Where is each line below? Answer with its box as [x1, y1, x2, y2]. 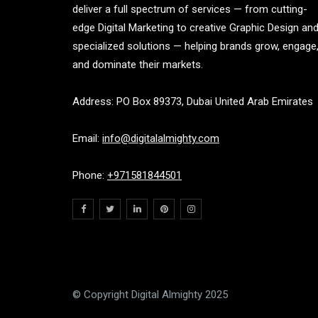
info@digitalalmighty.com [102, 132, 219, 145]
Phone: [72, 169, 107, 182]
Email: [72, 132, 102, 145]
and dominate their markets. [72, 58, 203, 71]
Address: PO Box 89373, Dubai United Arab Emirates [72, 95, 313, 108]
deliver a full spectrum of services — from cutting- [72, 3, 307, 16]
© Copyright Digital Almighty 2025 [72, 287, 228, 301]
